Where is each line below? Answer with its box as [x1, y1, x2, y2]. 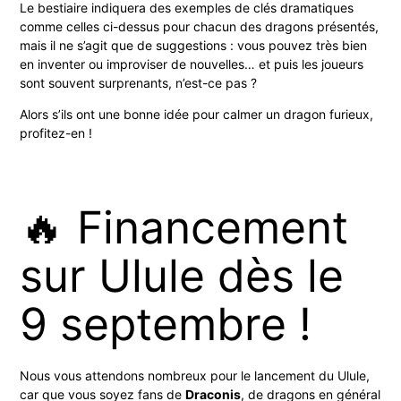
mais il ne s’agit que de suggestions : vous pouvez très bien [20, 38, 368, 54]
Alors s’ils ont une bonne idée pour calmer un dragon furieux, [20, 107, 374, 123]
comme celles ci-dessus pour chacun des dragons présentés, [20, 19, 380, 35]
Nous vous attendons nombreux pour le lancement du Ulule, [20, 368, 371, 384]
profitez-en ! [20, 125, 93, 141]
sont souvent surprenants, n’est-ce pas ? [20, 75, 261, 91]
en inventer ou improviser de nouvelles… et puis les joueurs [20, 56, 364, 73]
